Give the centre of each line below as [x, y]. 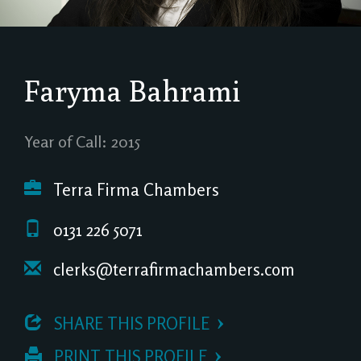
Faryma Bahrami [133, 91]
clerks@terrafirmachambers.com [172, 270]
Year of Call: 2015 [82, 141]
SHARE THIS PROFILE [130, 323]
